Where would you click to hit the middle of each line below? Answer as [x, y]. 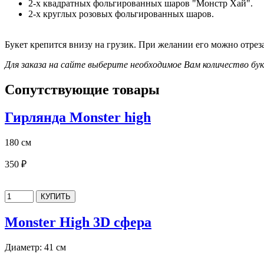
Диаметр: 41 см [35, 247]
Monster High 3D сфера [78, 222]
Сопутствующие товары [82, 90]
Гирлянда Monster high [78, 118]
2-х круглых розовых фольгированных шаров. [121, 14]
